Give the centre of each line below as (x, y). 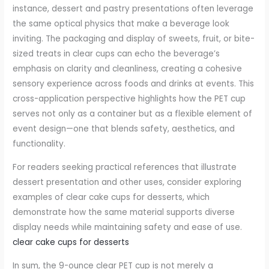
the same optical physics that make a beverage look (121, 24)
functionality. (39, 144)
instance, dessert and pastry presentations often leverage (133, 9)
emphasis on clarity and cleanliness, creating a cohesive (128, 69)
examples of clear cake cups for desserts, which (111, 197)
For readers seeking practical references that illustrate (125, 167)
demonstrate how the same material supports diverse (124, 212)
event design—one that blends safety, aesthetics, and (124, 129)
